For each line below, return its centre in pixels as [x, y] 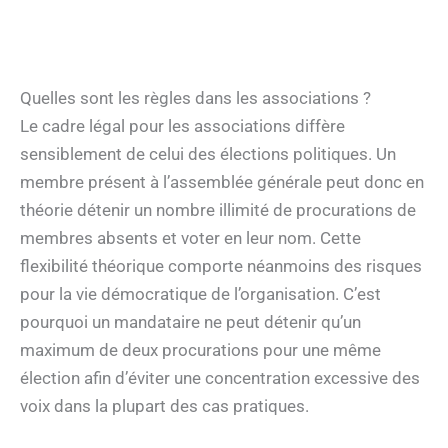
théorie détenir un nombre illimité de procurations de [218, 210]
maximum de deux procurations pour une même [200, 350]
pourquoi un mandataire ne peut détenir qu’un [190, 322]
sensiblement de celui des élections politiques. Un [208, 154]
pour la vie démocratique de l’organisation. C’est [200, 294]
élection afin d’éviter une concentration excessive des [220, 378]
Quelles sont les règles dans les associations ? [195, 98]
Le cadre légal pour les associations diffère [182, 126]
